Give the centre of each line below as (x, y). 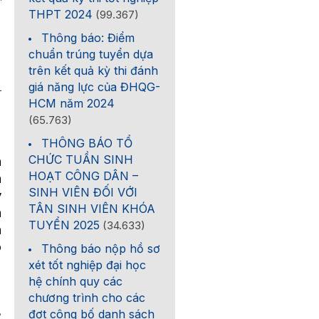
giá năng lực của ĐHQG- (95, 87)
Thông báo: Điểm (88, 38)
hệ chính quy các (76, 281)
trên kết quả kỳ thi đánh (94, 70)
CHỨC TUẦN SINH (81, 159)
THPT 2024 (61, 14)
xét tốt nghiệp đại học (88, 265)
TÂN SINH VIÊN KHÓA (92, 209)
